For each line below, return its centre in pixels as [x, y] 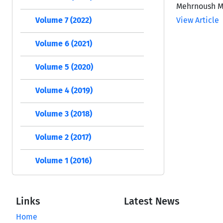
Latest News [152, 201]
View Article [198, 20]
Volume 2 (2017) [63, 137]
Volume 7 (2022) [63, 20]
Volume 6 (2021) [64, 43]
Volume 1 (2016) [63, 160]
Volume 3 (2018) [64, 113]
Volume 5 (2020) [64, 67]
